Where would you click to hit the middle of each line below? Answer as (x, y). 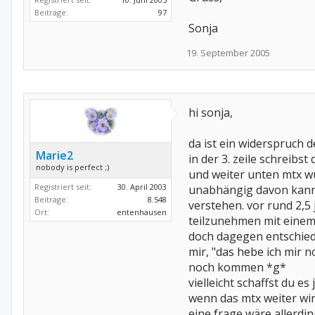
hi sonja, (211, 112)
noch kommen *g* (237, 267)
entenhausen (142, 212)
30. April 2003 (142, 187)
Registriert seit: (63, 187)
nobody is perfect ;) (72, 167)
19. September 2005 (228, 53)
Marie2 (54, 155)
